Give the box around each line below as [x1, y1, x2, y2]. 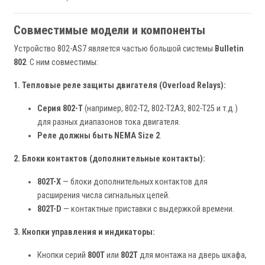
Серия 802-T [37, 104, 83, 114]
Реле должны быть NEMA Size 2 [37, 131, 160, 141]
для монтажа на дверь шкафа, [138, 250, 247, 261]
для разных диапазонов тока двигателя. [37, 117, 180, 128]
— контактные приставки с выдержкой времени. [62, 204, 234, 215]
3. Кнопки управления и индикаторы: [14, 227, 155, 238]
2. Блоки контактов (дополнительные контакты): [14, 154, 205, 164]
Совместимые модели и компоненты [14, 23, 205, 38]
